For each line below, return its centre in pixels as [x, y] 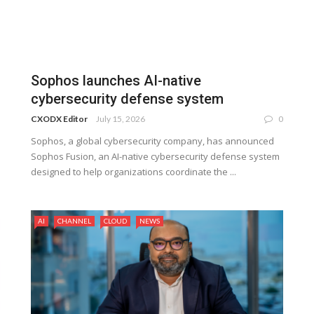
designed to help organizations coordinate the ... [134, 171]
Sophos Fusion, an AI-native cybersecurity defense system [155, 156]
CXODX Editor [59, 118]
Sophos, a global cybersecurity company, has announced [152, 141]
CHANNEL [74, 220]
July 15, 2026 [121, 118]
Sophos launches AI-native [116, 80]
